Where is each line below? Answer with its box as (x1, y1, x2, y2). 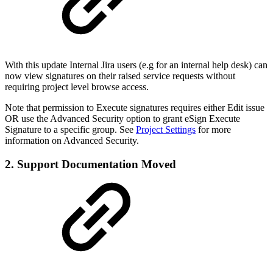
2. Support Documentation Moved (5, 158, 176, 171)
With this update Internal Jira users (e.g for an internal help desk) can (5, 60, 268, 71)
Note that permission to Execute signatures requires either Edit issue (5, 102, 264, 113)
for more (196, 124, 231, 135)
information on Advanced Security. (5, 135, 139, 146)
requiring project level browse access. (5, 82, 149, 93)
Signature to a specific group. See (5, 124, 136, 135)
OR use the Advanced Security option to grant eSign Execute (5, 113, 240, 124)
